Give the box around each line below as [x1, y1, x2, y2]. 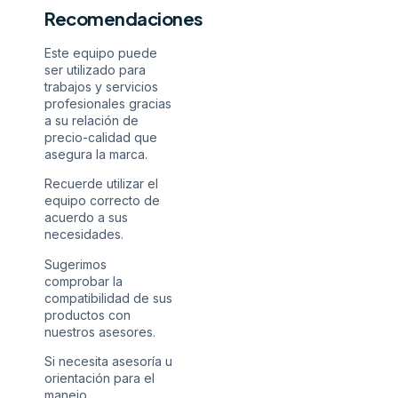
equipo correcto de [44, 193, 160, 209]
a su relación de [44, 112, 139, 128]
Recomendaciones [44, 6, 203, 29]
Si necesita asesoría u [44, 353, 172, 369]
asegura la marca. [44, 146, 147, 162]
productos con [44, 306, 131, 322]
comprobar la [44, 273, 123, 289]
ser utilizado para [44, 61, 146, 77]
